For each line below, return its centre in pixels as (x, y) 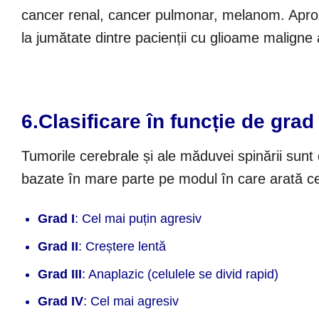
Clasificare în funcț (129, 122)
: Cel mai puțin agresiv (138, 219)
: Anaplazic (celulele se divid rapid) (181, 274)
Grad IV (61, 302)
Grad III (60, 274)
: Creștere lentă (122, 246)
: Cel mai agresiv (131, 302)
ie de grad (266, 122)
